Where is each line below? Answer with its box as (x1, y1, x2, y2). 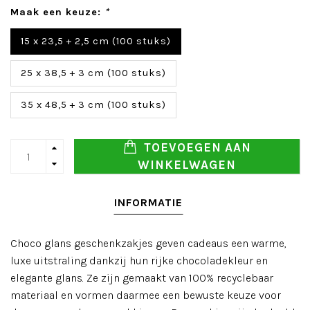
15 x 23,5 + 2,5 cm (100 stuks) (21, 35, 171, 47)
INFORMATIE (113, 196, 183, 209)
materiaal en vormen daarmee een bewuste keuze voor (10, 289, 281, 302)
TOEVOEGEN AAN (140, 140, 251, 154)
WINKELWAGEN (138, 158, 236, 172)
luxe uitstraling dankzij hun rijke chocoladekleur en (10, 254, 268, 267)
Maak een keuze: (10, 6, 104, 18)
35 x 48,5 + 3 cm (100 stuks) (21, 99, 166, 111)
